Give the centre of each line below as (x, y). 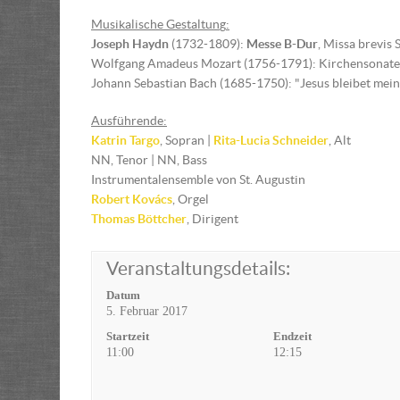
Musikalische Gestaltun (155, 24)
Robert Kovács (132, 199)
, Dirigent (212, 219)
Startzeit (128, 336)
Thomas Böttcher (139, 219)
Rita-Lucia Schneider (271, 140)
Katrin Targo (125, 140)
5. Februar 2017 (147, 311)
